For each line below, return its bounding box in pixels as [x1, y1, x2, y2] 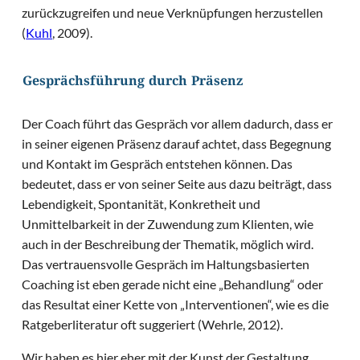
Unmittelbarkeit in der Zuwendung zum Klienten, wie [22, 216, 314, 232]
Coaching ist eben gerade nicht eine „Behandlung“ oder [22, 276, 324, 292]
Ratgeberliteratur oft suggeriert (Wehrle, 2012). [22, 317, 286, 333]
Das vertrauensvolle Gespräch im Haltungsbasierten [22, 256, 310, 272]
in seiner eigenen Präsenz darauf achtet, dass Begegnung [22, 136, 332, 152]
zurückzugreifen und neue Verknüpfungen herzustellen [22, 5, 324, 21]
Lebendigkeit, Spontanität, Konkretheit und [22, 196, 261, 212]
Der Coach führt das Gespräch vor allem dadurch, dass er [22, 116, 333, 132]
